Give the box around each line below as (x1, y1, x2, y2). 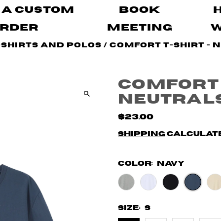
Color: (117, 160, 154, 168)
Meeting (107, 23, 173, 33)
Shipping (117, 131, 165, 138)
